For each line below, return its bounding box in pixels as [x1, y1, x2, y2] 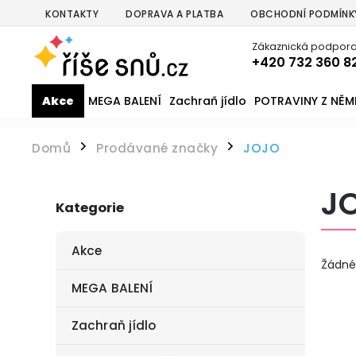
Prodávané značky [96, 140, 218, 157]
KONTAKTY [45, 7, 99, 21]
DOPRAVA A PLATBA [126, 7, 223, 21]
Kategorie [56, 199, 124, 218]
